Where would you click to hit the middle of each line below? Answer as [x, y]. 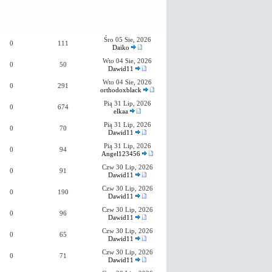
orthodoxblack [121, 90]
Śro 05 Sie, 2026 [127, 39]
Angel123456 [121, 153]
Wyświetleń [68, 25]
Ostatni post [120, 25]
